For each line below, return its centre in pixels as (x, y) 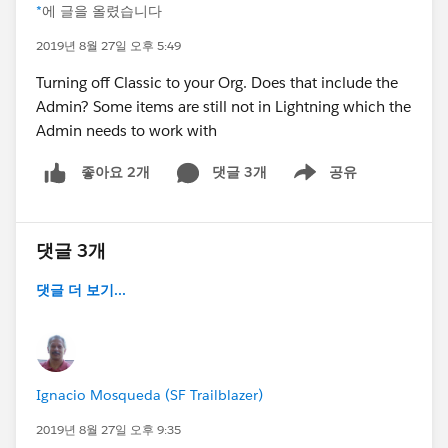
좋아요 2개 (115, 172)
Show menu (317, 182)
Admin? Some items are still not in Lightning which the (223, 106)
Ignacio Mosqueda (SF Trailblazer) (149, 394)
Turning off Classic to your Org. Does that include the (217, 82)
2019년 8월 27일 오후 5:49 (108, 45)
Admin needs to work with (126, 130)
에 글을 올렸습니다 (102, 11)
